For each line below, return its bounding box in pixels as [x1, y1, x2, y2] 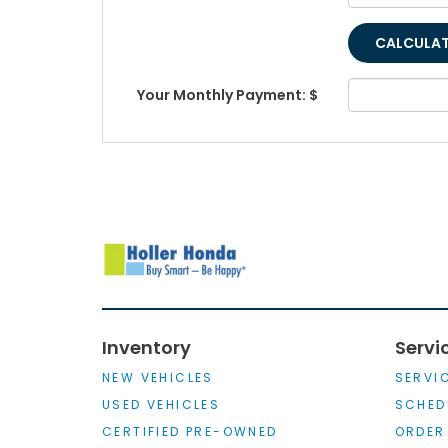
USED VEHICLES [102, 396, 221, 414]
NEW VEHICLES [102, 369, 214, 387]
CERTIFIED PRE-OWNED [102, 423, 278, 441]
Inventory [102, 335, 191, 361]
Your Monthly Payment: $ [137, 85, 319, 105]
